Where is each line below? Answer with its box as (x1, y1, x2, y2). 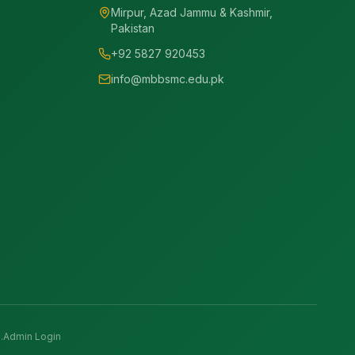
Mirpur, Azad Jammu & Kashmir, (111, 6, 273, 19)
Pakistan (111, 21, 155, 35)
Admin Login (2, 330, 61, 342)
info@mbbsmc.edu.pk (111, 72, 224, 86)
